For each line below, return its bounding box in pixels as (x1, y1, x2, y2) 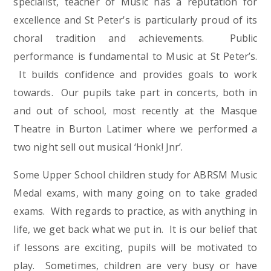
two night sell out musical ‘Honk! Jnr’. (13, 140, 183, 154)
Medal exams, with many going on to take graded (13, 186, 258, 200)
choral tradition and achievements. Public (13, 31, 258, 45)
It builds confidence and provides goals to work (13, 68, 258, 82)
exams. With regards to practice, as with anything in (13, 204, 258, 218)
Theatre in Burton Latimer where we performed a (13, 122, 258, 136)
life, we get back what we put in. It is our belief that (13, 223, 258, 237)
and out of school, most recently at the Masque (13, 104, 258, 118)
